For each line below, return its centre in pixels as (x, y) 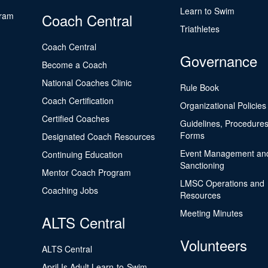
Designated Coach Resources (99, 136)
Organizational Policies (223, 105)
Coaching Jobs (70, 190)
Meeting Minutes (211, 213)
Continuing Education (83, 154)
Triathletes (200, 29)
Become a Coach (75, 65)
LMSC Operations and (222, 183)
